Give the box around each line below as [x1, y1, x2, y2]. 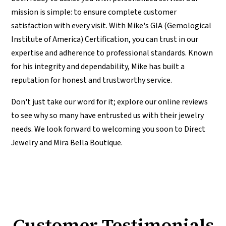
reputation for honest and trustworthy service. [11, 75, 173, 86]
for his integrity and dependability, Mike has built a [11, 61, 185, 73]
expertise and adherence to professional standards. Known [11, 47, 213, 59]
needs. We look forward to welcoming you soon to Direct [11, 124, 206, 135]
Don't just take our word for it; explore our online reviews [11, 96, 208, 108]
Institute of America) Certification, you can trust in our [11, 34, 199, 45]
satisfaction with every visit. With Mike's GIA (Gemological [11, 20, 212, 32]
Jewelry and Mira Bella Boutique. [11, 137, 123, 149]
